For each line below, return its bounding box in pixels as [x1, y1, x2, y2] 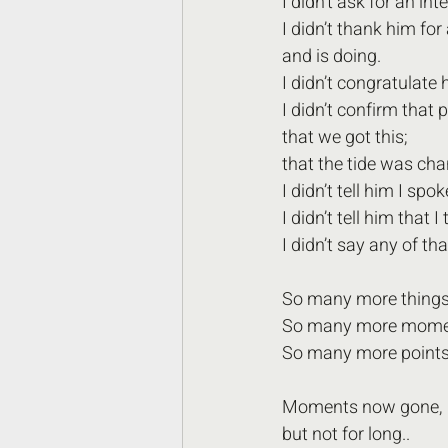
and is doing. [282, 43, 385, 70]
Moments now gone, [282, 394, 446, 421]
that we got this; [282, 124, 408, 151]
